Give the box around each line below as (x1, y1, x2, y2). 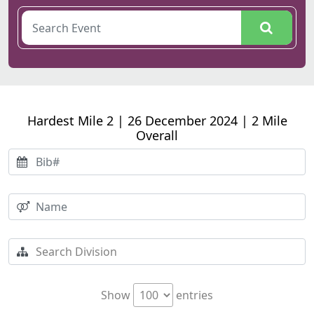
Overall (136, 127, 178, 144)
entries (173, 287, 213, 303)
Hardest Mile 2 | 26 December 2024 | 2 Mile (27, 112, 287, 129)
